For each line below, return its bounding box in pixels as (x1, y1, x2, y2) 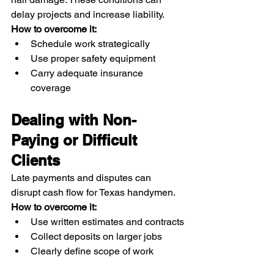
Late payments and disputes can (11, 171, 154, 183)
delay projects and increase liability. (11, 8, 165, 20)
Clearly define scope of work (31, 245, 154, 257)
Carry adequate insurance (31, 67, 146, 79)
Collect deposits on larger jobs (31, 230, 162, 242)
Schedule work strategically (31, 37, 150, 50)
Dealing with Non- (11, 111, 136, 128)
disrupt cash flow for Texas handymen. (11, 186, 176, 198)
